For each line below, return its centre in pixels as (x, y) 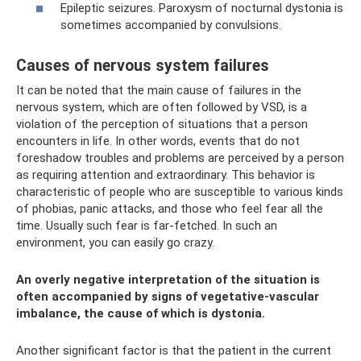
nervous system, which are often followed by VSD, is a (162, 107)
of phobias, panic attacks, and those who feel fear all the (170, 208)
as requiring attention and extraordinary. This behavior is (166, 174)
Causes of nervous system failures (143, 66)
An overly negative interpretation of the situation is (168, 279)
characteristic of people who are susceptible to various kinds (180, 191)
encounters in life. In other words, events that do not (158, 141)
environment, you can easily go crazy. (115, 242)
